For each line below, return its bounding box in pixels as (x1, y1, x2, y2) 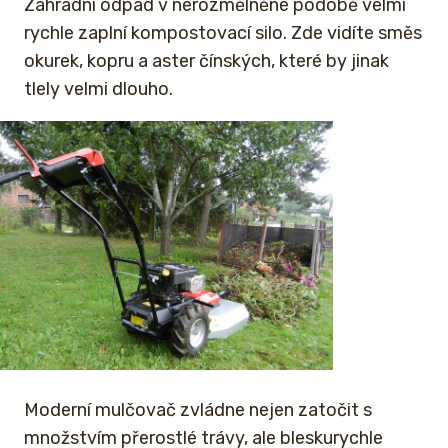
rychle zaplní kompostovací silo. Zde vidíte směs (24, 21, 422, 44)
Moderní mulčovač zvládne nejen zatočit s (24, 399, 372, 422)
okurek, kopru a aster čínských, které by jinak (24, 49, 389, 72)
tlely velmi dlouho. (24, 77, 173, 100)
